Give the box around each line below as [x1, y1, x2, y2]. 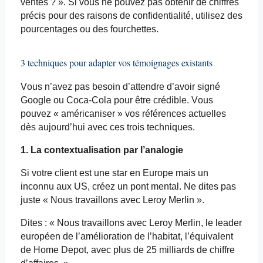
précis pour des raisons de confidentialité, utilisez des [20, 11, 242, 21]
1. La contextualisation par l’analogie [20, 145, 183, 156]
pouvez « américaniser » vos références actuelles [20, 109, 226, 119]
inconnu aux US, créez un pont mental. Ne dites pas [20, 181, 236, 192]
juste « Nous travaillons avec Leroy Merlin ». [20, 195, 204, 205]
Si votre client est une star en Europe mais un [20, 168, 208, 178]
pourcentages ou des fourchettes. [20, 24, 159, 35]
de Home [20, 245, 61, 255]
